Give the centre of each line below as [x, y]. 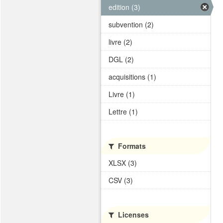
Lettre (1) [123, 111]
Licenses [132, 215]
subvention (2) [131, 24]
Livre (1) [122, 94]
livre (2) [120, 42]
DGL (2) [121, 59]
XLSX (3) [123, 163]
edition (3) [124, 7]
